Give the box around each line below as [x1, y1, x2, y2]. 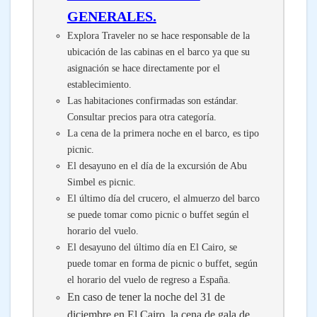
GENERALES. [67, 8, 156, 25]
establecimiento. [67, 79, 132, 91]
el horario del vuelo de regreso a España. [67, 274, 231, 286]
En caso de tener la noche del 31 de [67, 291, 225, 304]
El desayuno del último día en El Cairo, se [67, 241, 237, 253]
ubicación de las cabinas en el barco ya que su [67, 46, 250, 58]
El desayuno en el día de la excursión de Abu [67, 160, 247, 172]
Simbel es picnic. [67, 176, 136, 188]
